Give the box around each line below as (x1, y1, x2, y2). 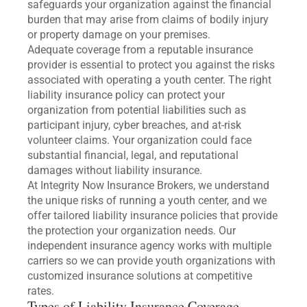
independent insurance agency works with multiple (27, 239, 271, 253)
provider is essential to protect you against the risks (27, 58, 275, 72)
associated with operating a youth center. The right (27, 73, 271, 87)
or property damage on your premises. (27, 28, 210, 42)
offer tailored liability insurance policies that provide (27, 209, 278, 223)
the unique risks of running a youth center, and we (27, 194, 267, 208)
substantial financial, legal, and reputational (27, 149, 238, 162)
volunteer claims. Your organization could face (27, 134, 251, 147)
